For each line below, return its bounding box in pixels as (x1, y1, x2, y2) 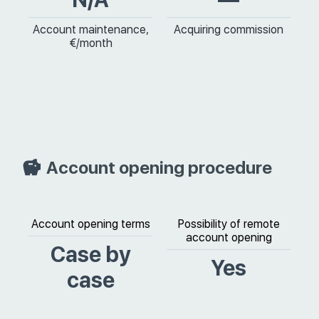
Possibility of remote (177, 217, 280, 231)
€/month (68, 36, 113, 50)
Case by (50, 241, 131, 267)
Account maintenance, (32, 23, 149, 36)
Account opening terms (31, 217, 150, 231)
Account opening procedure (46, 157, 272, 178)
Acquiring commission (174, 23, 283, 36)
